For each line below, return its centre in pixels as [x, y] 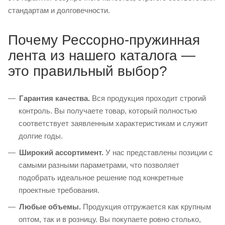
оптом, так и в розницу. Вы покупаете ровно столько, [110, 219]
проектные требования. [59, 190]
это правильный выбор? [88, 71]
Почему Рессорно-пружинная [104, 40]
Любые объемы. [50, 207]
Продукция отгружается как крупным [146, 207]
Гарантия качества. [54, 98]
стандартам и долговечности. [59, 10]
